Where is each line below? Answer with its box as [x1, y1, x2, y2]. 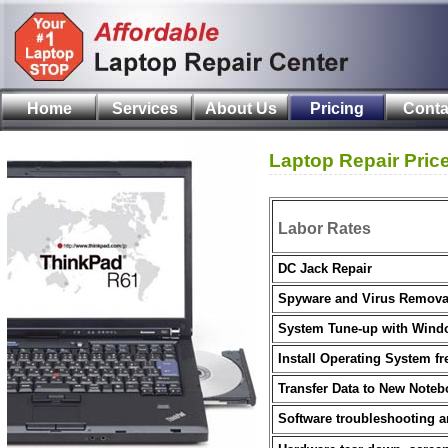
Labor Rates [278, 220, 371, 237]
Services [112, 100, 178, 117]
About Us [205, 100, 277, 117]
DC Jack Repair [278, 261, 372, 276]
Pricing [310, 100, 364, 117]
